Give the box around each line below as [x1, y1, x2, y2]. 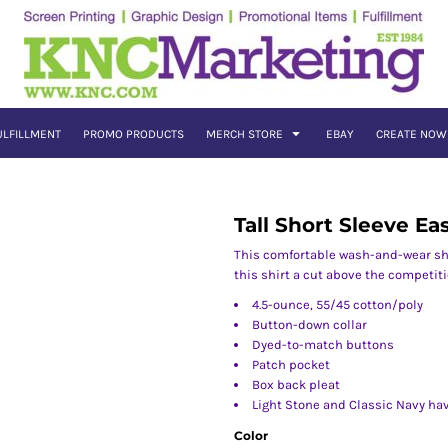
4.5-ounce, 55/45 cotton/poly [252, 297, 423, 312]
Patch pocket [252, 357, 330, 372]
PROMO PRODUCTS [82, 127, 184, 142]
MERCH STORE [205, 127, 286, 142]
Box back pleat [252, 377, 340, 392]
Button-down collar [252, 317, 367, 332]
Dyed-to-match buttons [252, 337, 394, 352]
